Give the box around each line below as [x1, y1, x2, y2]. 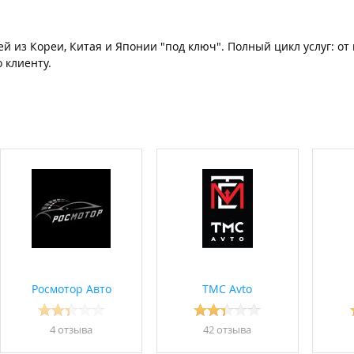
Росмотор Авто [31, 281, 111, 297]
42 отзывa [203, 322, 251, 337]
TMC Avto [202, 281, 252, 297]
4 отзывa [50, 322, 92, 337]
